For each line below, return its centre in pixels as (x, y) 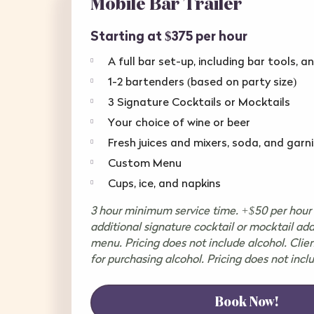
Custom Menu (145, 162)
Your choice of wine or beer (179, 122)
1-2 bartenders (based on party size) (202, 81)
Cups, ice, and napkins (164, 183)
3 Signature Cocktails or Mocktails (199, 101)
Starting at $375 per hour (169, 35)
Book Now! (247, 302)
